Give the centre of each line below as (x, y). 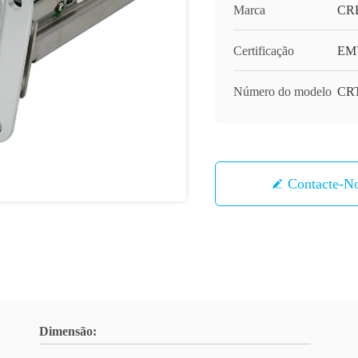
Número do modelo (282, 91)
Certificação (264, 51)
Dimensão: (68, 331)
